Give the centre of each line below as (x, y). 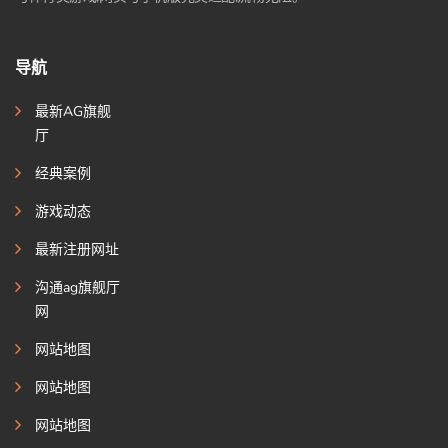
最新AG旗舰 (73, 112)
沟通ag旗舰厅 (77, 288)
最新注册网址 (77, 250)
